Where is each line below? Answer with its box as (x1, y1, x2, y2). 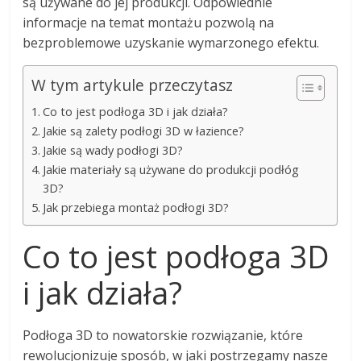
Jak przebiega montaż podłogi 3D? (43, 199, 230, 215)
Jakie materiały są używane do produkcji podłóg (43, 161, 300, 177)
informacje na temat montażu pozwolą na (23, 13, 275, 31)
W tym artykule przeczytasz (31, 74, 234, 97)
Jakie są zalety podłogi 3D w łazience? (43, 122, 245, 139)
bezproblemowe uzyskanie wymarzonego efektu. (23, 33, 320, 52)
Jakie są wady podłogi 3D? (43, 142, 184, 158)
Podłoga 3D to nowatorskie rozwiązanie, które (23, 326, 304, 344)
